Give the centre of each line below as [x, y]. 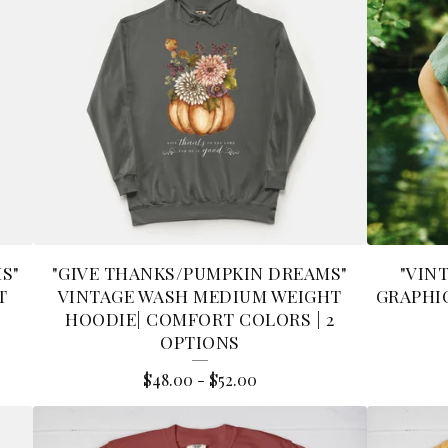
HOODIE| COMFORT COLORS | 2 [200, 319]
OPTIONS [200, 342]
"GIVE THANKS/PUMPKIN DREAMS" [199, 273]
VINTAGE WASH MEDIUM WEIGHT [199, 296]
